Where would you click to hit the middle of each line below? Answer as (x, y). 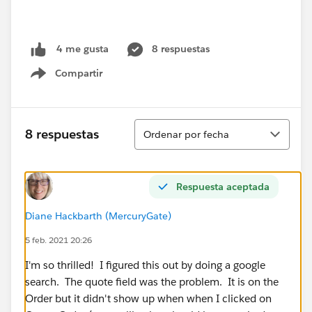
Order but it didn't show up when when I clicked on (148, 298)
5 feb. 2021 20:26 (58, 240)
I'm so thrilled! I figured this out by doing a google (145, 265)
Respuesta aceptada (223, 186)
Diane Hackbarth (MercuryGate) (98, 216)
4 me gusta (83, 49)
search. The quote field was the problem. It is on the (152, 281)
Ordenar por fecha (186, 134)
